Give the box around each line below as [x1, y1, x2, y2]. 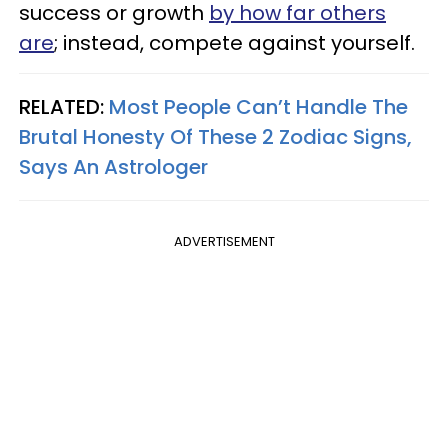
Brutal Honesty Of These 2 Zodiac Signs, [19, 123, 412, 152]
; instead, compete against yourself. [54, 29, 415, 58]
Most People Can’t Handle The [109, 93, 408, 122]
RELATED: [19, 93, 109, 122]
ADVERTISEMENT [173, 232, 275, 252]
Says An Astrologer [19, 153, 208, 182]
